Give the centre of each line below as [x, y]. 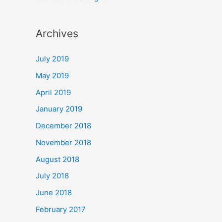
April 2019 [53, 92]
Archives [57, 34]
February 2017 [61, 209]
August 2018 [57, 159]
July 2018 [52, 176]
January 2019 [59, 109]
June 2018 [54, 193]
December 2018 [63, 126]
